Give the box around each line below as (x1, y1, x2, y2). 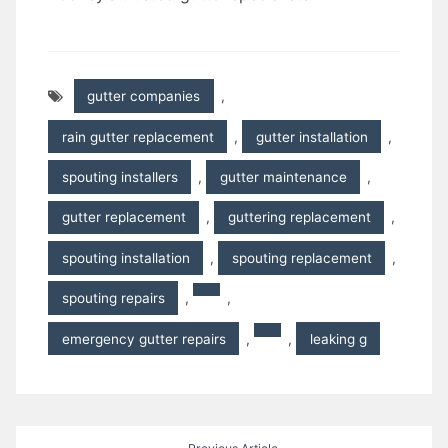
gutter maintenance (219, 168, 347, 185)
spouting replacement (231, 249, 372, 266)
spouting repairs (61, 290, 165, 307)
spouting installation (61, 249, 190, 266)
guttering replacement (227, 209, 371, 226)
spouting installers (61, 168, 178, 185)
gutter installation (255, 128, 368, 145)
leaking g (309, 330, 367, 347)
